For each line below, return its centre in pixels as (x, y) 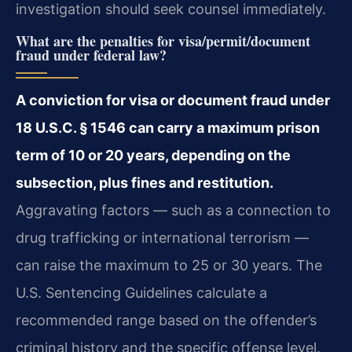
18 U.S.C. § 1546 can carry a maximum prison (168, 128)
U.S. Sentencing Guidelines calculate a (141, 293)
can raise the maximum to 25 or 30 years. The (169, 266)
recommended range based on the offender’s (166, 321)
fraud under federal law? (91, 55)
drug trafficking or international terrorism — (162, 238)
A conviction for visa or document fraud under (173, 101)
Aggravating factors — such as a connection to (173, 211)
